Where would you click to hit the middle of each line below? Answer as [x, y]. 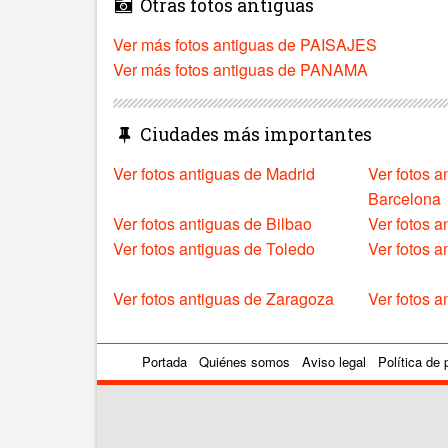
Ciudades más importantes [253, 134]
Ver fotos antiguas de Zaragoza [223, 298]
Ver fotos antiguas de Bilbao [212, 223]
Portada [164, 361]
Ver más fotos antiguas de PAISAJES [245, 44]
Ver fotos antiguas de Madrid [214, 173]
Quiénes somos [244, 361]
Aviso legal [334, 361]
